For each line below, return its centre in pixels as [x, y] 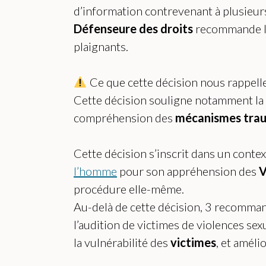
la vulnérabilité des [122, 243]
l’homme [95, 171]
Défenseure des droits [133, 29]
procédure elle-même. [129, 189]
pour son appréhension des [188, 171]
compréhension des [124, 118]
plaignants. [101, 47]
